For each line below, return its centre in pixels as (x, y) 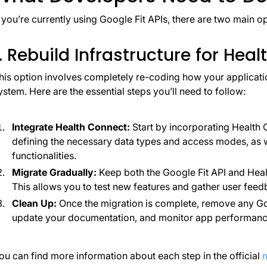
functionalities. (44, 156)
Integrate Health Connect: (72, 127)
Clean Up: (35, 204)
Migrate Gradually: (54, 173)
